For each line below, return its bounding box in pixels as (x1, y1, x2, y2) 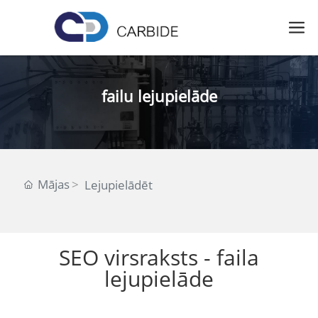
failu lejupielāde (101, 85, 217, 106)
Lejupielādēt (84, 177, 153, 193)
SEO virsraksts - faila (59, 243, 259, 272)
